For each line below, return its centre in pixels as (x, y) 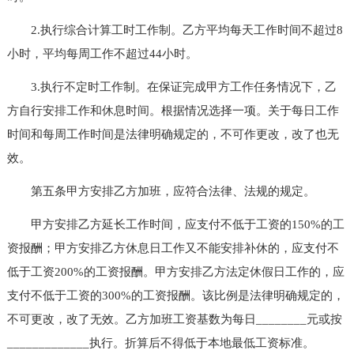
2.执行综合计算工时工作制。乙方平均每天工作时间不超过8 (175, 30)
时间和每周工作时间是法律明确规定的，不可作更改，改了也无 (173, 134)
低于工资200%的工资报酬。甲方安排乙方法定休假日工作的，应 (175, 271)
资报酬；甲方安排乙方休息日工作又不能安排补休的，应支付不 (173, 248)
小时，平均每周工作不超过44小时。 (102, 53)
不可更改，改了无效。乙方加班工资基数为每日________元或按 (174, 319)
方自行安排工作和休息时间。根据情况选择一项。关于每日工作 (173, 110)
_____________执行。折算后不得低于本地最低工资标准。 (160, 343)
